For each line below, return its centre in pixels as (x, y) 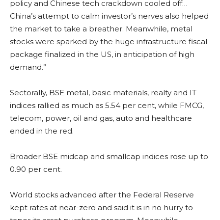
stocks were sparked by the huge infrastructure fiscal (109, 41)
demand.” (28, 67)
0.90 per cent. (36, 169)
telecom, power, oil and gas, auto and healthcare (101, 118)
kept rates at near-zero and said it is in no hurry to (101, 207)
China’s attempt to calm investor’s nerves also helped (109, 16)
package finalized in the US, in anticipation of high (102, 54)
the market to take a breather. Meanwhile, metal (101, 28)
